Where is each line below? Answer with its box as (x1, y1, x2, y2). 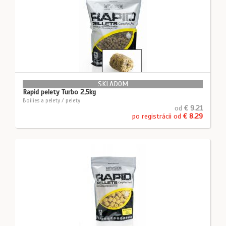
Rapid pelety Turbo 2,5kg (23, 88, 96, 96)
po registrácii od (132, 112, 183, 121)
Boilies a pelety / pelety (23, 97, 80, 104)
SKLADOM (97, 80, 128, 88)
